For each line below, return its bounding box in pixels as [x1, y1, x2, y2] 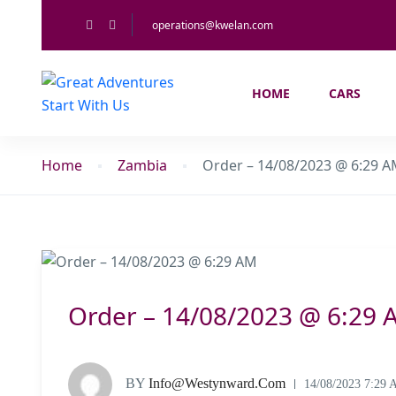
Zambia [118, 156, 167, 175]
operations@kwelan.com [152, 18, 273, 33]
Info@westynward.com [145, 375, 286, 391]
